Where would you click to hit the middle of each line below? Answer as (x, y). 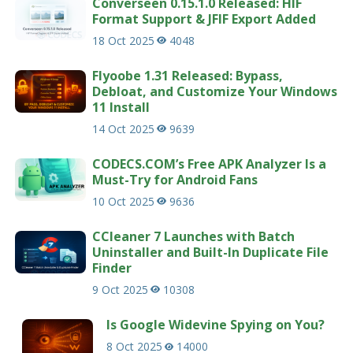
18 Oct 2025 (124, 40)
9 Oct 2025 (121, 289)
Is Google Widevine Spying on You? (215, 324)
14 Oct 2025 (124, 128)
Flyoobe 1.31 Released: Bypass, (188, 75)
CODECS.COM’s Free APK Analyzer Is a (210, 163)
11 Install (121, 107)
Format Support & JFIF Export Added (204, 19)
